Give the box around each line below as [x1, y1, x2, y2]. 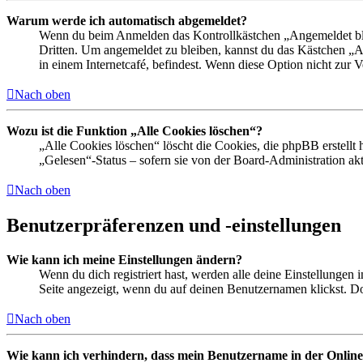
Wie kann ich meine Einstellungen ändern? [6, 252, 242, 267]
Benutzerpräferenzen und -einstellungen [6, 215, 341, 236]
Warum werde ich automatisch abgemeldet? [6, 14, 247, 28]
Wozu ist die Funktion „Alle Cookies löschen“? [6, 124, 263, 139]
